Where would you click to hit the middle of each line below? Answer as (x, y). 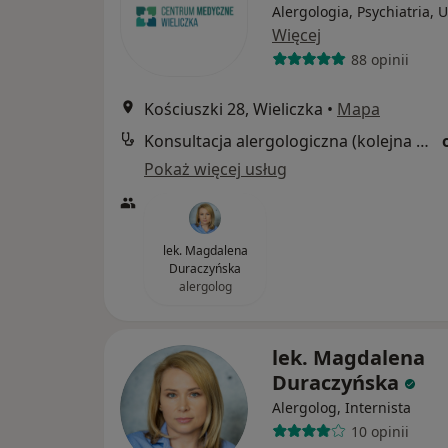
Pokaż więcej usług (215, 169)
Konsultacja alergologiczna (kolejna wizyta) (422, 141)
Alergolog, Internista (341, 407)
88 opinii (379, 59)
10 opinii (379, 431)
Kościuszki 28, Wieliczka (233, 109)
